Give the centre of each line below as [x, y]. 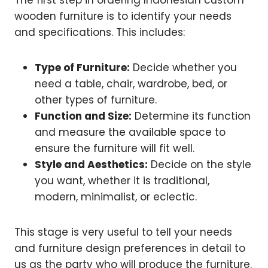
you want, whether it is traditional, [122, 181]
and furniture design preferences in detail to [130, 249]
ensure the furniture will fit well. [115, 149]
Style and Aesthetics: [91, 165]
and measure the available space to [130, 133]
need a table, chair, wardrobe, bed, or [131, 84]
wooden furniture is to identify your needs [123, 16]
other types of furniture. [96, 100]
